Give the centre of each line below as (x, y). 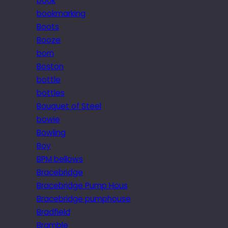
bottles (51, 93)
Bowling (51, 132)
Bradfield (53, 212)
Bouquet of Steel (69, 106)
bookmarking (61, 13)
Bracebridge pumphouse (84, 198)
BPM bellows (60, 159)
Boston (50, 66)
